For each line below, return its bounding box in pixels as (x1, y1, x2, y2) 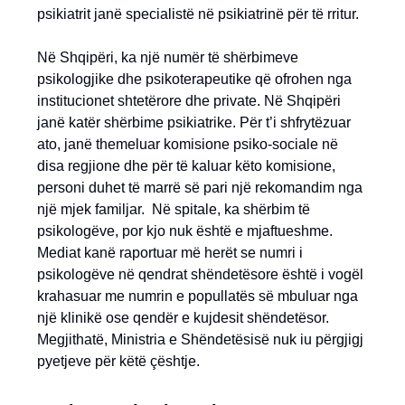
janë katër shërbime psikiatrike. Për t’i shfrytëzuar (37, 115, 351, 130)
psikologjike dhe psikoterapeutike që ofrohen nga (37, 71, 352, 87)
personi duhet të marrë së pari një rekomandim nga (37, 180, 363, 195)
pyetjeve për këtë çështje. (37, 353, 200, 369)
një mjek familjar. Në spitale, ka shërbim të (37, 202, 310, 217)
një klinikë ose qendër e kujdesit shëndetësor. (37, 310, 329, 325)
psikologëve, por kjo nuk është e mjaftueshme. (37, 223, 333, 239)
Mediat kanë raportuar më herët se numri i (37, 245, 303, 260)
